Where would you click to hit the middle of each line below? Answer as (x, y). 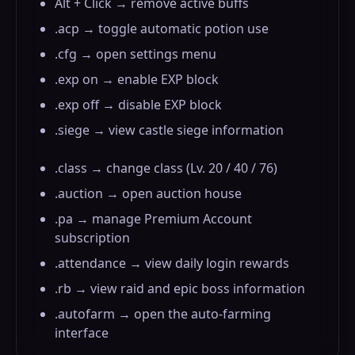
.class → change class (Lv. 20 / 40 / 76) (166, 168)
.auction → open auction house (148, 193)
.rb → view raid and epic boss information (180, 288)
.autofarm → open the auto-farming (163, 314)
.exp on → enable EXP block (137, 79)
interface (82, 333)
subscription (92, 238)
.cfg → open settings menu (136, 54)
